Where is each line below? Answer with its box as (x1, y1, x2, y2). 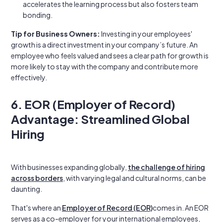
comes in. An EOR (153, 203, 209, 212)
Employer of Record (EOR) (62, 203, 153, 212)
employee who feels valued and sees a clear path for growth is (11, 51, 209, 60)
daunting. (11, 184, 42, 193)
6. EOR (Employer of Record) (11, 97, 175, 111)
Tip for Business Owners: (11, 29, 100, 38)
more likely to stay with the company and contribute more (11, 62, 198, 71)
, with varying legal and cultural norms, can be (63, 173, 206, 182)
